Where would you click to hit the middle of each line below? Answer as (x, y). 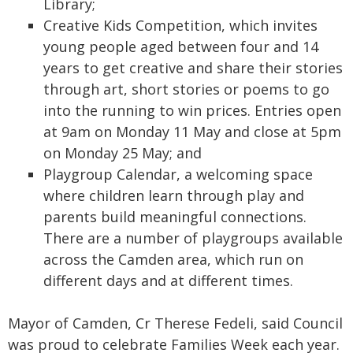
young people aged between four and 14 (181, 46)
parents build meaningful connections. (175, 216)
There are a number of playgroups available (193, 238)
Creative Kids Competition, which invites (180, 25)
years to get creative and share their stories (193, 67)
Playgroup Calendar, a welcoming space (178, 174)
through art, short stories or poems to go (186, 89)
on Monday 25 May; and (123, 152)
